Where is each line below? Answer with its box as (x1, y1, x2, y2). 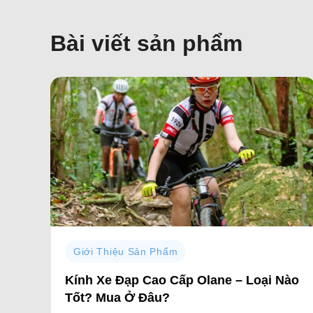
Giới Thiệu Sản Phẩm (73, 245, 178, 257)
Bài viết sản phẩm (50, 30, 242, 56)
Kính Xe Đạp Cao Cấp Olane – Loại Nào (64, 273, 299, 288)
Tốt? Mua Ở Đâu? (64, 291, 170, 305)
